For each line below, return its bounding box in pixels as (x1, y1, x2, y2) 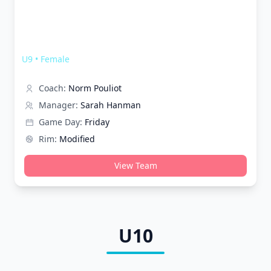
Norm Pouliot (68, 82, 122, 94)
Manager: (39, 99, 78, 111)
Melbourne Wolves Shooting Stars (22, 37, 204, 51)
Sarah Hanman (80, 99, 141, 111)
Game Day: (39, 116, 82, 128)
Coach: (39, 82, 66, 94)
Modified (59, 133, 95, 145)
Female (41, 53, 70, 65)
